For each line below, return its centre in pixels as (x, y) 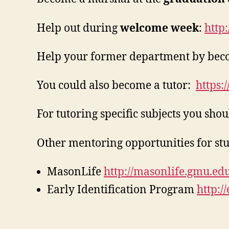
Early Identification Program (122, 190)
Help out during (78, 28)
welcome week (159, 28)
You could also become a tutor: (116, 86)
